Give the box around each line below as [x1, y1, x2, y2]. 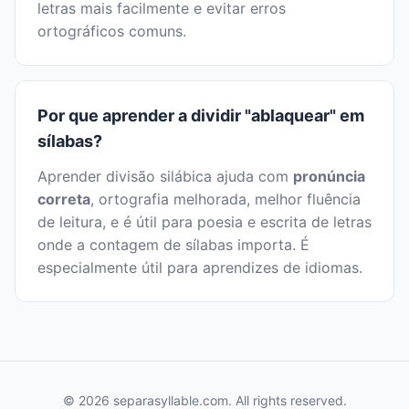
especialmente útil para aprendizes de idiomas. [37, 258, 362, 278]
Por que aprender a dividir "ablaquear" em [37, 106, 364, 126]
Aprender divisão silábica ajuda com [37, 167, 293, 186]
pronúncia [293, 167, 365, 186]
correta [37, 190, 90, 209]
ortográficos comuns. [37, 22, 186, 41]
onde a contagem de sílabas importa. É [37, 236, 309, 255]
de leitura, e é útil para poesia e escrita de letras [37, 213, 372, 232]
